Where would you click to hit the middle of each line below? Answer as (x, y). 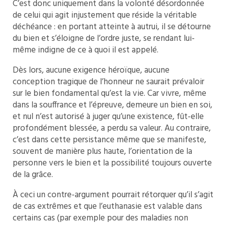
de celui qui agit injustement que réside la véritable (105, 15)
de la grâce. (33, 175)
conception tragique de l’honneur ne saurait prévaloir (108, 82)
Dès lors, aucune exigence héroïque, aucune (91, 70)
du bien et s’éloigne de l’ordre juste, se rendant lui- (104, 38)
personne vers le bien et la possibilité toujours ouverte (112, 163)
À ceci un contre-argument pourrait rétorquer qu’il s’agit (113, 195)
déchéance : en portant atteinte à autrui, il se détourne (112, 27)
